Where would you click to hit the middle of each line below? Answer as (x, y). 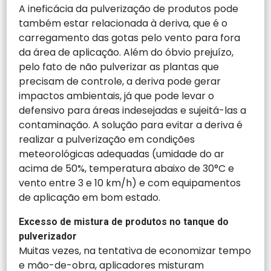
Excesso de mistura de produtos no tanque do (124, 221)
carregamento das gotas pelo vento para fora (130, 38)
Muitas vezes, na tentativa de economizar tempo (135, 250)
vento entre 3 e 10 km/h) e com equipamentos (130, 183)
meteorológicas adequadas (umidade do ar (122, 154)
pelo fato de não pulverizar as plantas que (119, 67)
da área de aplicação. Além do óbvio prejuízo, (126, 52)
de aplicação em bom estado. (90, 197)
